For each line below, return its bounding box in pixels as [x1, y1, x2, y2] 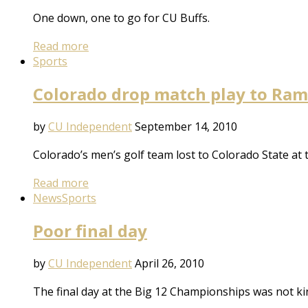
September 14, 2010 [135, 119, 237, 135]
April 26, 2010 [135, 255, 204, 271]
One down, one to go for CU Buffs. [33, 10, 210, 26]
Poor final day [33, 219, 147, 243]
